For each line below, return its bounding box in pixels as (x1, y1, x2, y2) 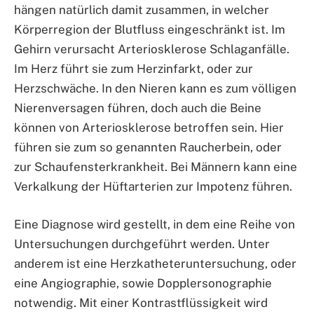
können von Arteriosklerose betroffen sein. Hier (14, 121, 284, 135)
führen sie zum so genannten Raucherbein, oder (14, 140, 282, 155)
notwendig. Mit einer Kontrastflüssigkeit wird (14, 296, 268, 310)
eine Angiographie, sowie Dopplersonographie (14, 276, 272, 291)
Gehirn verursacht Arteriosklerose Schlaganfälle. (14, 42, 289, 57)
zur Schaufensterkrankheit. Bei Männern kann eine (14, 160, 297, 175)
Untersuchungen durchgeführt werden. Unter (14, 237, 270, 252)
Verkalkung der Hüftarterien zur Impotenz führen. (14, 179, 292, 194)
